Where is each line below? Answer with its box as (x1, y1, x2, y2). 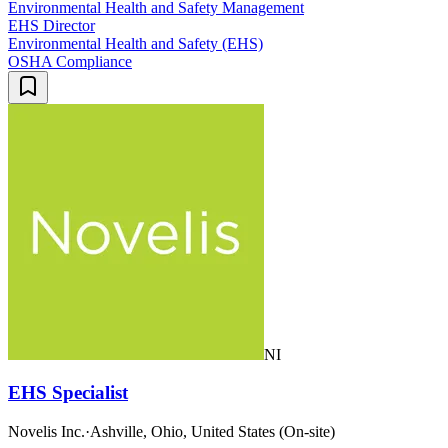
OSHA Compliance (8, 52, 132, 70)
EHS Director (8, 16, 95, 34)
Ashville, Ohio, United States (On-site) (90, 422, 335, 440)
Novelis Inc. (8, 422, 85, 440)
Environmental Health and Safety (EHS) (8, 34, 263, 52)
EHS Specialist (8, 382, 128, 404)
